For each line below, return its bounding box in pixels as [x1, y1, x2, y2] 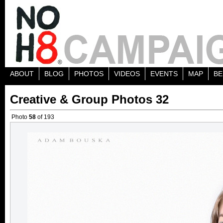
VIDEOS [114, 70, 140, 78]
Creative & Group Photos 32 [10, 93, 169, 106]
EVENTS [150, 70, 178, 78]
